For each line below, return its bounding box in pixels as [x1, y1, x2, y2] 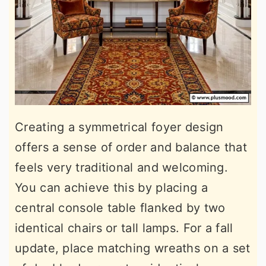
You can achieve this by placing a [15, 180, 208, 195]
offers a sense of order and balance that [15, 140, 247, 154]
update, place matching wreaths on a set [15, 240, 251, 255]
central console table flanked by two [15, 200, 226, 215]
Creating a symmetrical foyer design [15, 119, 224, 134]
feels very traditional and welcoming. [15, 160, 229, 175]
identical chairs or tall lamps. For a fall [15, 220, 233, 235]
